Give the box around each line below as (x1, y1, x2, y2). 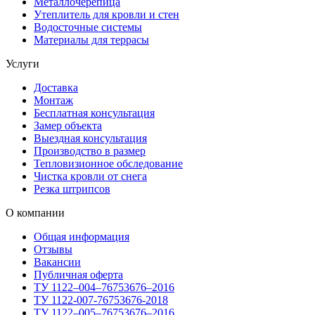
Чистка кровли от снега (34, 169, 147, 182)
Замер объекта (34, 119, 102, 131)
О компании (6, 206, 65, 219)
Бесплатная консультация (34, 106, 155, 119)
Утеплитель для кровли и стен (34, 8, 179, 20)
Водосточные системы (34, 20, 142, 33)
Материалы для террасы (34, 33, 149, 46)
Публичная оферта (34, 268, 123, 281)
